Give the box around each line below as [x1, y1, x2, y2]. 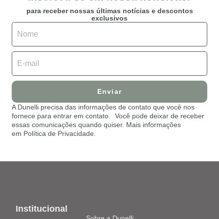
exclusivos [91, 14, 128, 22]
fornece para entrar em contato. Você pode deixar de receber [12, 112, 204, 120]
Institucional [16, 204, 67, 214]
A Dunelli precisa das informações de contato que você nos [12, 103, 195, 111]
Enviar [97, 88, 122, 95]
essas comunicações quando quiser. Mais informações [12, 121, 181, 129]
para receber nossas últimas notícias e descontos [26, 7, 193, 15]
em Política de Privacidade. [12, 130, 96, 137]
